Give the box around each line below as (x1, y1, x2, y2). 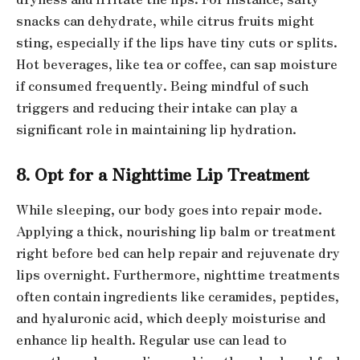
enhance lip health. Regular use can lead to (16, 329, 287, 349)
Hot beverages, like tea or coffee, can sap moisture (16, 54, 337, 73)
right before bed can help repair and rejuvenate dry (16, 243, 340, 262)
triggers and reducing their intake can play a (16, 97, 297, 117)
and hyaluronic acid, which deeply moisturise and (16, 308, 326, 327)
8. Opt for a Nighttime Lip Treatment (16, 162, 309, 186)
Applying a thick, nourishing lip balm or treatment (16, 221, 336, 240)
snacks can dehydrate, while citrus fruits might (16, 10, 314, 30)
